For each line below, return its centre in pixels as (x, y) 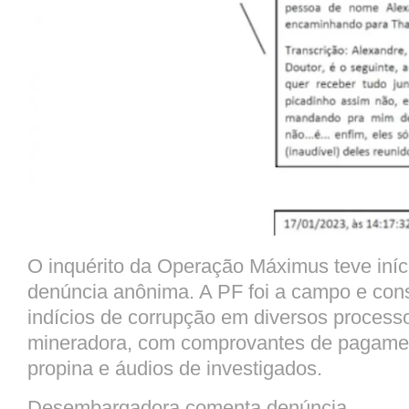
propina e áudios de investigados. (178, 368)
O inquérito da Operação (138, 266)
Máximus (289, 266)
